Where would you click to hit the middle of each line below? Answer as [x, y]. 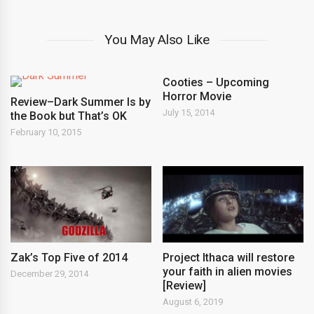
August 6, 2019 [193, 301]
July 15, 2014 [189, 112]
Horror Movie [197, 96]
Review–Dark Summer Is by [81, 102]
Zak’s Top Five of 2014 [69, 257]
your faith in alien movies [228, 271]
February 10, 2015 [46, 132]
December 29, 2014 [49, 273]
